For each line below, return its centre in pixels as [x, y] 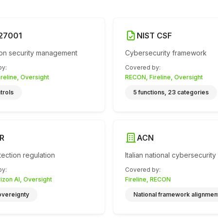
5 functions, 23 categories [171, 92]
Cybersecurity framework [166, 53]
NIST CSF [154, 36]
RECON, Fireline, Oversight [164, 77]
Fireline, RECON [148, 179]
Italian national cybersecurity [171, 155]
